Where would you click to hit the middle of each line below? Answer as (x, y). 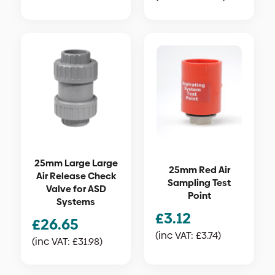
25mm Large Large (76, 163)
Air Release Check (76, 176)
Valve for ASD (76, 189)
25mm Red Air (199, 170)
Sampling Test (199, 183)
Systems (76, 202)
